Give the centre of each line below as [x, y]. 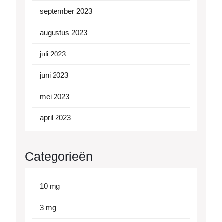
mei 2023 [55, 97]
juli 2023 [53, 54]
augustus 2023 [63, 33]
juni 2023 [54, 75]
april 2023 [55, 118]
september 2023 [66, 11]
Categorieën [59, 156]
